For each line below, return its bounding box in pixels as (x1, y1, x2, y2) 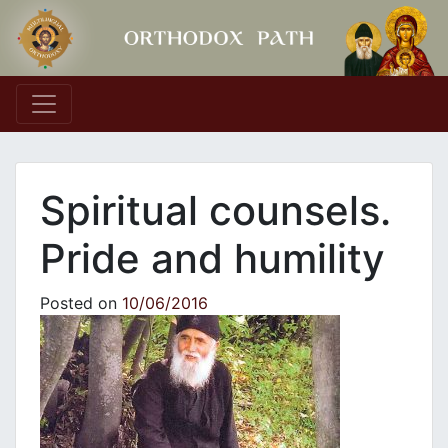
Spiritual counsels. (40, 186, 391, 236)
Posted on (40, 293, 122, 314)
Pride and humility (40, 234, 385, 284)
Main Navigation (15, 101, 260, 141)
